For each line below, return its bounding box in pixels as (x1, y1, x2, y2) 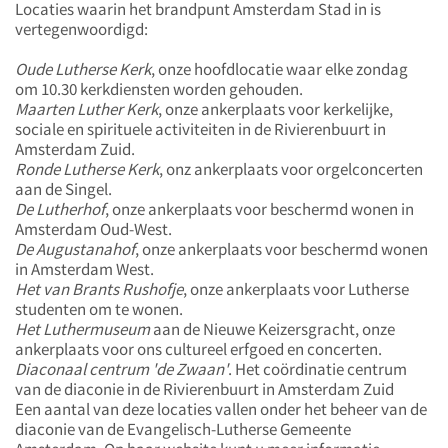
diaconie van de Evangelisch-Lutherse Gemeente (15, 417, 351, 440)
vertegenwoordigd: (15, 17, 148, 40)
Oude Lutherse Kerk (15, 57, 151, 80)
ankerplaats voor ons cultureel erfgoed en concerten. (15, 337, 382, 360)
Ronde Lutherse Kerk (15, 157, 159, 180)
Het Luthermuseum (15, 317, 150, 340)
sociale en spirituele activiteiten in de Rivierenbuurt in (15, 117, 386, 140)
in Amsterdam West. (15, 257, 154, 280)
